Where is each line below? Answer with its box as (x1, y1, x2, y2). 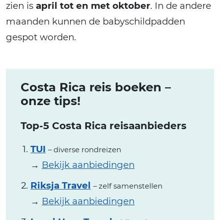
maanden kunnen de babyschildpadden (6, 15, 185, 27)
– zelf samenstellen (93, 181, 163, 191)
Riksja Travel (30, 179, 91, 191)
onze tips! (21, 93, 81, 108)
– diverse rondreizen (48, 145, 121, 154)
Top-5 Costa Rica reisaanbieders (21, 119, 187, 132)
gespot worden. (6, 31, 76, 43)
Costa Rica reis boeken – (21, 80, 171, 94)
